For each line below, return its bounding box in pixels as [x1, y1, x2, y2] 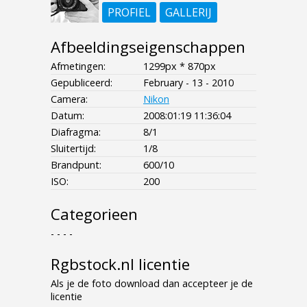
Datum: [51, 108, 84, 122]
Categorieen [51, 203, 138, 225]
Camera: [51, 92, 88, 106]
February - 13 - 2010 [143, 75, 234, 89]
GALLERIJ [165, 4, 212, 20]
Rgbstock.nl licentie [51, 253, 190, 275]
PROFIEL [108, 4, 151, 20]
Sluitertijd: [51, 141, 96, 155]
